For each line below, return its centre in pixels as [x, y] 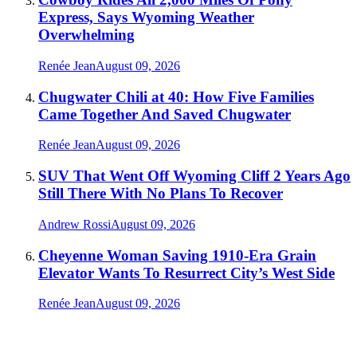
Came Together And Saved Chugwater [165, 114]
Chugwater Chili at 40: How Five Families [176, 96]
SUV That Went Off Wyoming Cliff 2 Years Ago [194, 176]
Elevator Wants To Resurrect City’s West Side [186, 273]
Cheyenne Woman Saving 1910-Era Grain [177, 255]
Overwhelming [86, 35]
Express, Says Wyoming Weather [146, 18]
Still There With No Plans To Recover [161, 194]
